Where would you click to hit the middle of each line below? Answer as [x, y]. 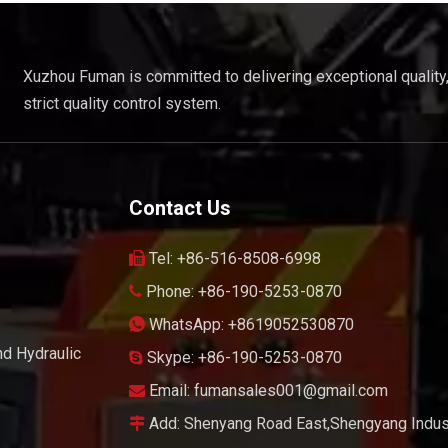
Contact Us [179, 208]
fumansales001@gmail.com [290, 391]
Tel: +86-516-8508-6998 [232, 259]
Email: [169, 391]
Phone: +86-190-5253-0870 [241, 292]
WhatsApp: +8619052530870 [249, 325]
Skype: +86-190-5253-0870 [242, 358]
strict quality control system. [122, 104]
